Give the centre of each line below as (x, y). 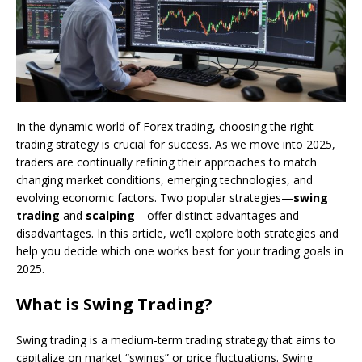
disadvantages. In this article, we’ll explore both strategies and (177, 233)
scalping (110, 215)
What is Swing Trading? (114, 304)
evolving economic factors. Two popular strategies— (155, 197)
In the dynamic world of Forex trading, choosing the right (165, 126)
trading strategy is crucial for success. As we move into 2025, (176, 144)
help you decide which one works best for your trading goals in (180, 250)
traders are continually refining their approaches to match (166, 162)
